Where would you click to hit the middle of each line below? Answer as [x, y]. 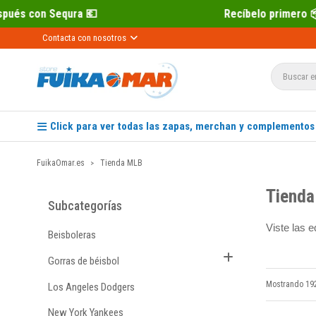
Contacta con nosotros [84, 38]
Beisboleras [72, 235]
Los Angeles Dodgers [91, 287]
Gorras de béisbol [84, 261]
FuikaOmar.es [61, 163]
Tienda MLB [121, 163]
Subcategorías [85, 206]
